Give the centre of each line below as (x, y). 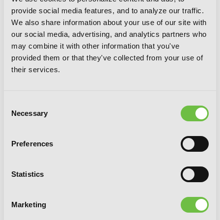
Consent (17, 103)
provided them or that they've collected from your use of (107, 58)
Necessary (29, 113)
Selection (18, 115)
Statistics (27, 174)
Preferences (32, 144)
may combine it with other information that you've (96, 46)
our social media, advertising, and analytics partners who (109, 34)
